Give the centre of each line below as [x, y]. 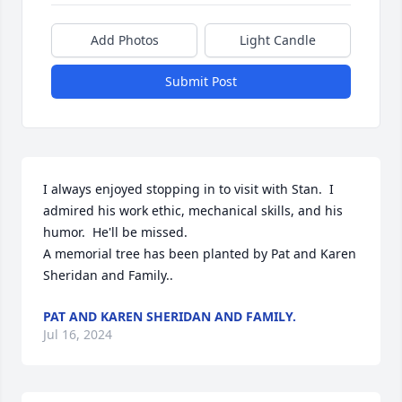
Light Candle [278, 40]
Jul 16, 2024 [78, 335]
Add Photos [124, 40]
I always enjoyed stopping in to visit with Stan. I [188, 189]
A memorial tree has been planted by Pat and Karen [200, 254]
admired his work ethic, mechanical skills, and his [193, 211]
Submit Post [201, 82]
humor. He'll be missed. [115, 232]
